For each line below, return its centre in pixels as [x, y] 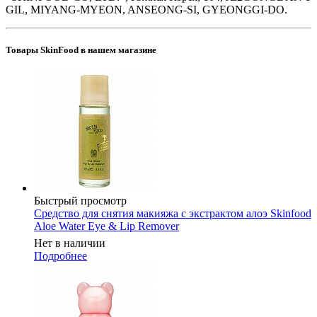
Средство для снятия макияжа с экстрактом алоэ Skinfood [173, 214]
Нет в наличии [70, 243]
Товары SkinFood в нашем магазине [81, 50]
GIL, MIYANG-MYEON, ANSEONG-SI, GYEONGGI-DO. [146, 9]
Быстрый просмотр [80, 201]
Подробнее [60, 256]
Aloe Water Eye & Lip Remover [106, 226]
